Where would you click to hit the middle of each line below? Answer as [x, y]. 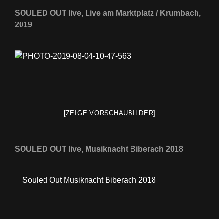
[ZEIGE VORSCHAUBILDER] [109, 113]
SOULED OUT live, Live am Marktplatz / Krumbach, [108, 13]
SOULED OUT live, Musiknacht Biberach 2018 [99, 149]
